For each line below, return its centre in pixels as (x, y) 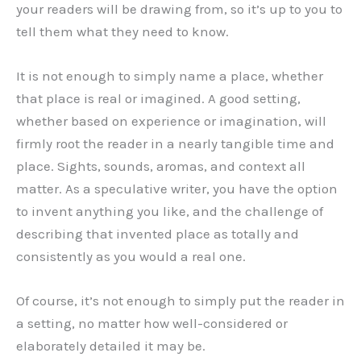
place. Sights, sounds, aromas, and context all (161, 166)
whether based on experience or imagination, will (171, 120)
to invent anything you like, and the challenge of (170, 211)
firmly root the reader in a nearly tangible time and (175, 143)
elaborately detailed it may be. (111, 345)
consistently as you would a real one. (131, 256)
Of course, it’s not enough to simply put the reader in (180, 300)
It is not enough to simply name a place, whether (170, 75)
